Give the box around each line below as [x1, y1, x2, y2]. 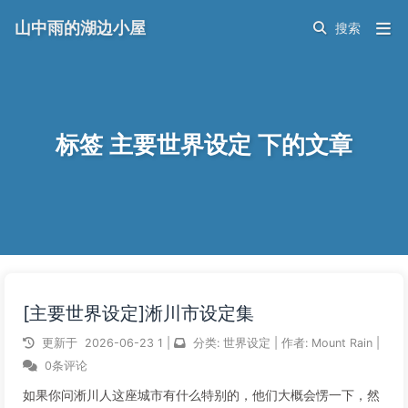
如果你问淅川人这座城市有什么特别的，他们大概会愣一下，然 [23, 387, 380, 403]
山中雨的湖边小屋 [15, 18, 146, 37]
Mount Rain [311, 336, 376, 350]
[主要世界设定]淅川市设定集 [23, 302, 254, 324]
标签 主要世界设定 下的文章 [56, 132, 352, 158]
